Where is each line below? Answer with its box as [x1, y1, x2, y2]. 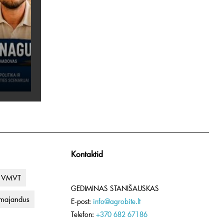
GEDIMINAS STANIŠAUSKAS [71, 183, 159, 193]
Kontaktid [71, 147, 103, 159]
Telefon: [71, 209, 96, 219]
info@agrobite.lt [93, 196, 140, 206]
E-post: [71, 196, 93, 206]
